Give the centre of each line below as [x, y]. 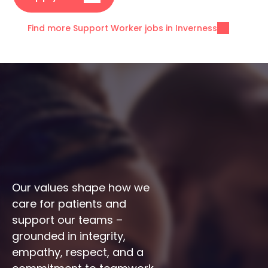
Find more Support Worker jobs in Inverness [122, 28]
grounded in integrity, [69, 236]
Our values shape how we [81, 188]
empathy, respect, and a [78, 252]
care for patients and [69, 204]
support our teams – [67, 220]
